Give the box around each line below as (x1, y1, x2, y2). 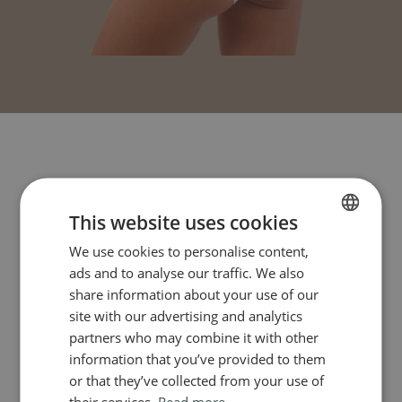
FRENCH (305, 241, 344, 255)
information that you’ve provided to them (69, 349, 327, 367)
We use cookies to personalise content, (69, 241, 310, 259)
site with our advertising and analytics (69, 306, 303, 324)
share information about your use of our (69, 284, 319, 302)
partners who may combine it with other (69, 328, 319, 345)
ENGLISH (305, 272, 346, 285)
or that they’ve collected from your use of (69, 371, 325, 389)
